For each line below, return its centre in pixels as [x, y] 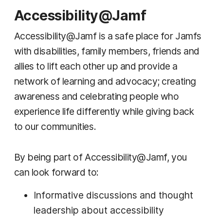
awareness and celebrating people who [96, 96]
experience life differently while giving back [104, 111]
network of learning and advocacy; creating [105, 81]
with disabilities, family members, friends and [107, 51]
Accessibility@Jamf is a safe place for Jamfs [108, 36]
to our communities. [55, 126]
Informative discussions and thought [113, 195]
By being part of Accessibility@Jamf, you [100, 157]
